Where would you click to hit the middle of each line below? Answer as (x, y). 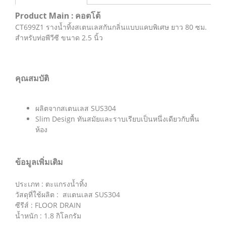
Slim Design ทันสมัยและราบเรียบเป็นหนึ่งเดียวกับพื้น (117, 119)
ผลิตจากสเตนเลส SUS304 (76, 108)
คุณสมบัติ (32, 78)
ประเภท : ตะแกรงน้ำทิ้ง (51, 184)
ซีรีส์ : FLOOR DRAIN (48, 205)
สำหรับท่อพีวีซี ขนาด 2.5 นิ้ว (59, 38)
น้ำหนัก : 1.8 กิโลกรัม (48, 216)
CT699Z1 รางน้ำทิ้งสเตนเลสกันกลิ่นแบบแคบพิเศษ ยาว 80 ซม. (111, 27)
